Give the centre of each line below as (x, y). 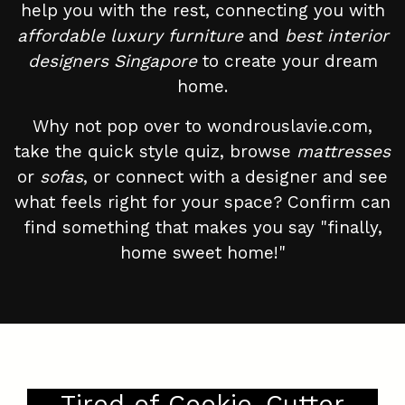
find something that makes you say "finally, (202, 228)
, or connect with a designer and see (235, 177)
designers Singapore (112, 61)
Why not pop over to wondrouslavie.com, (202, 127)
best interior (336, 36)
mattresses (344, 152)
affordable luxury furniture (130, 36)
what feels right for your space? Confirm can (202, 202)
